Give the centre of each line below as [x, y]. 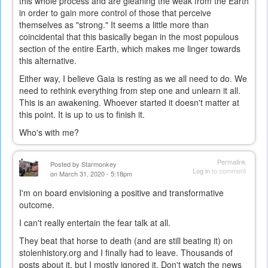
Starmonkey [99, 164]
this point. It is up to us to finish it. [82, 114]
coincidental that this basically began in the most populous [129, 36]
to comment [228, 170]
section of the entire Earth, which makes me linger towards [130, 48]
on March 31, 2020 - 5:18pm [91, 173]
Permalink [232, 161]
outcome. [37, 204]
